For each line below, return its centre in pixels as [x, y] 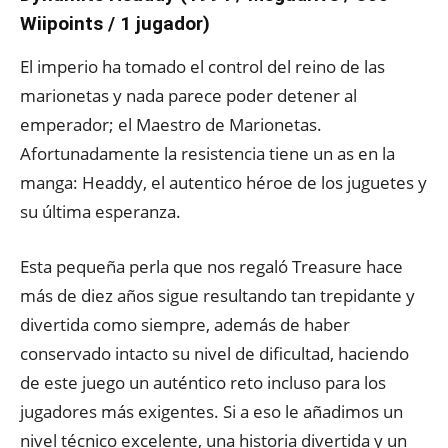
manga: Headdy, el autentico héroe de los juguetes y [223, 182]
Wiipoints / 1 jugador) [115, 23]
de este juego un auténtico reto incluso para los [203, 382]
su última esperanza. [100, 211]
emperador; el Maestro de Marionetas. [171, 124]
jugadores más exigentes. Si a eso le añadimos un [211, 411]
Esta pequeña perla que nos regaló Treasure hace [211, 266]
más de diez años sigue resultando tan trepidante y [217, 295]
